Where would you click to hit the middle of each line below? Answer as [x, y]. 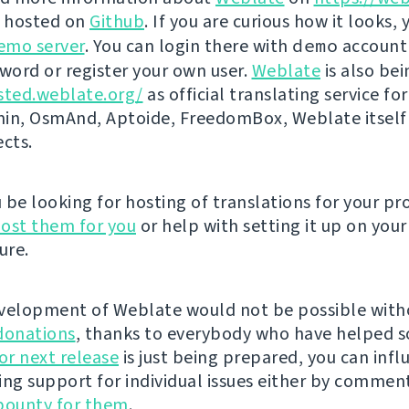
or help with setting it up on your [272, 226]
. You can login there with [188, 46]
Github [117, 21]
